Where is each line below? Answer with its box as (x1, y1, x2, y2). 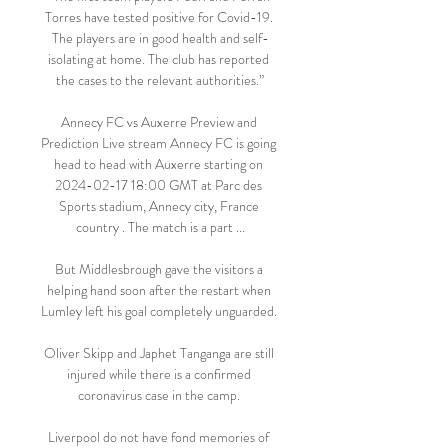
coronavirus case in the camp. (77, 385, 243, 405)
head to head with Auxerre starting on (54, 154, 263, 174)
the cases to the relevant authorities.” (56, 70, 264, 90)
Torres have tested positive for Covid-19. (44, 7, 273, 27)
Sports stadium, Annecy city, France (58, 196, 259, 216)
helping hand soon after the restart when (46, 280, 271, 300)
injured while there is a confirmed (66, 364, 251, 384)
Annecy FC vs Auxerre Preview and (60, 112, 257, 132)
